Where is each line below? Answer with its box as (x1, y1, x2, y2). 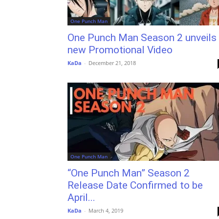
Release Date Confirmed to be (67, 179, 203, 191)
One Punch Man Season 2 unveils (67, 32, 217, 44)
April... (67, 192, 95, 203)
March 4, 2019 (88, 207, 123, 214)
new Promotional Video (67, 44, 173, 56)
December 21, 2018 (88, 59, 136, 66)
